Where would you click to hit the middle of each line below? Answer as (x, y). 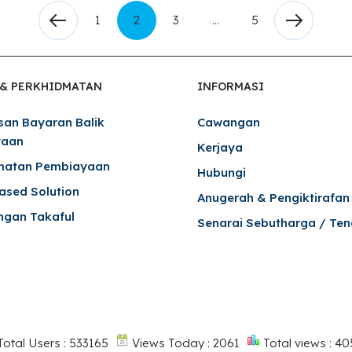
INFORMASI (231, 87)
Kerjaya (220, 148)
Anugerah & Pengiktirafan (274, 198)
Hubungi (222, 173)
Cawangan (229, 123)
